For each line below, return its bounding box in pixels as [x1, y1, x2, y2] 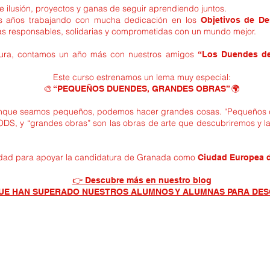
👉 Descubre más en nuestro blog [72, 175, 212, 185]
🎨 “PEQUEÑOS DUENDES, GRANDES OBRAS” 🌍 [43, 84, 240, 93]
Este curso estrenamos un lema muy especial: [52, 72, 231, 83]
